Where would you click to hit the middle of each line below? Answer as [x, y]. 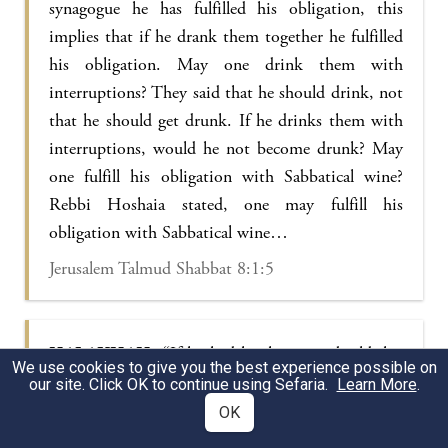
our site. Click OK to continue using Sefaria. [180, 384]
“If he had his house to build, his [279, 353]
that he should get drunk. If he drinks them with [226, 120]
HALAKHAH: [102, 353]
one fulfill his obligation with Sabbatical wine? [226, 176]
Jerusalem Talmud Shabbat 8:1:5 [161, 268]
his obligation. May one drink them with [226, 64]
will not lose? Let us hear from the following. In [226, 409]
